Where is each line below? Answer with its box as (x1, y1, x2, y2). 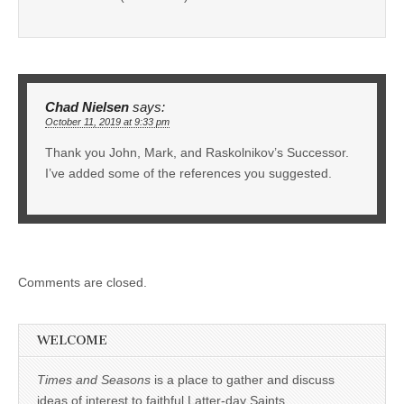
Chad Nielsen (45, 99, 129, 115)
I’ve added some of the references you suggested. (45, 165, 332, 180)
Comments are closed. (18, 274, 147, 289)
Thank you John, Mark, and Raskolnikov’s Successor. (45, 144, 349, 160)
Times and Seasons (37, 372, 151, 387)
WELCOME (37, 332, 107, 348)
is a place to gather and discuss (151, 372, 335, 387)
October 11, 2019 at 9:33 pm (45, 115, 170, 127)
